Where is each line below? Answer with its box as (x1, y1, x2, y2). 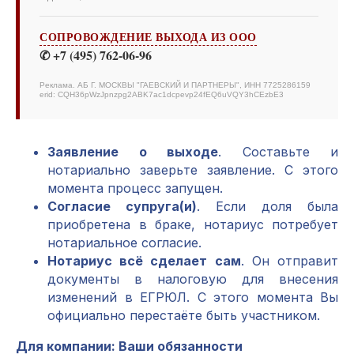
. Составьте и (218, 144, 338, 160)
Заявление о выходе (47, 144, 218, 160)
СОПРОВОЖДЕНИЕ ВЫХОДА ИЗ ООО (40, 28, 257, 45)
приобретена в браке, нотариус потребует (47, 217, 338, 232)
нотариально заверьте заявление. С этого (47, 162, 338, 178)
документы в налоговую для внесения (47, 271, 338, 287)
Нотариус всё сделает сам (47, 253, 241, 269)
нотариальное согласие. (47, 235, 201, 250)
